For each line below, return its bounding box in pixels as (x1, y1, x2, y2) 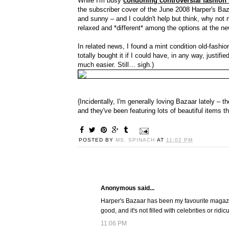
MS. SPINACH (116, 137, 157, 143)
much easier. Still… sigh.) (78, 61, 154, 69)
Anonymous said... (101, 185, 154, 192)
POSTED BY (79, 137, 116, 143)
